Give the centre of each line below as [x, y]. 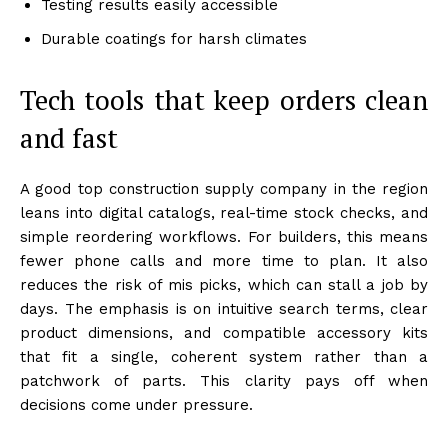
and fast [69, 137]
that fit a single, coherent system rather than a [224, 356]
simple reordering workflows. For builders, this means [224, 236]
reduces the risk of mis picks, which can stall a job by [224, 284]
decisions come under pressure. [136, 404]
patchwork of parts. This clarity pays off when [224, 380]
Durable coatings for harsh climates [174, 38]
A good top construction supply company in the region [224, 188]
